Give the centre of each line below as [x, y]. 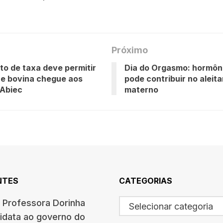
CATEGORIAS [146, 180]
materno [141, 89]
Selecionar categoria [171, 206]
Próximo [130, 50]
